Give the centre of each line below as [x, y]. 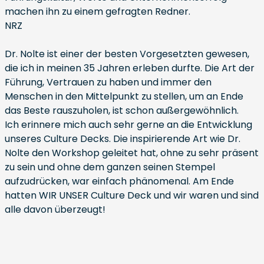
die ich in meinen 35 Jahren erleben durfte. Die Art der [130, 68]
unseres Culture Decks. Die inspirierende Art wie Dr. [123, 139]
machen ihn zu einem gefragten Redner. [98, 11]
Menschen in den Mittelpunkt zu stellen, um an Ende [124, 96]
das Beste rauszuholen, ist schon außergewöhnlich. [122, 110]
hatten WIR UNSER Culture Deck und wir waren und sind [132, 195]
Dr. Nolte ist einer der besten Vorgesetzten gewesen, [127, 54]
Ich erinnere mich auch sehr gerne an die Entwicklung [128, 125]
